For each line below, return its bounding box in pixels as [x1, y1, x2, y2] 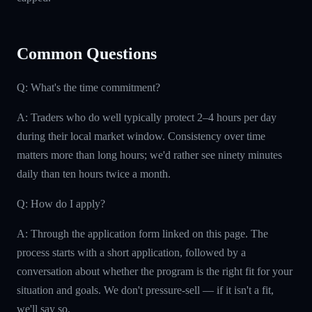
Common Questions [17, 44, 157, 63]
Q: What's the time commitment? [17, 81, 160, 93]
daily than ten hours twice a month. [17, 167, 171, 180]
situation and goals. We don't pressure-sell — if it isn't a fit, [17, 283, 274, 296]
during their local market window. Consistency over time [17, 130, 265, 142]
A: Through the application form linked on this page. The [17, 227, 268, 240]
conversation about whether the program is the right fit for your [17, 265, 292, 277]
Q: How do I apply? [17, 197, 105, 210]
